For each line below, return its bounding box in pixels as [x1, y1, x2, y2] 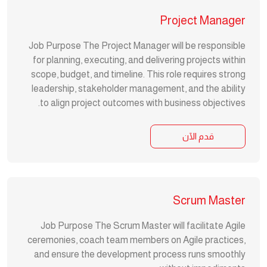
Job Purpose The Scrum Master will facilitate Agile [41, 221, 246, 231]
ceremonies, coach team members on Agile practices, [27, 235, 246, 245]
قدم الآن [182, 131, 214, 141]
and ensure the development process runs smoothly [34, 249, 246, 259]
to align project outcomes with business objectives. [40, 98, 246, 108]
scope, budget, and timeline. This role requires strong [31, 69, 246, 79]
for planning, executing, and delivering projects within [33, 55, 246, 65]
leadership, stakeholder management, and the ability [32, 83, 246, 94]
